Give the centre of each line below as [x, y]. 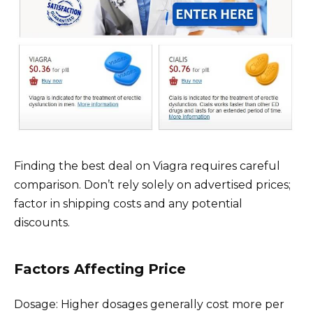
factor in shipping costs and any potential [128, 203]
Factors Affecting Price [100, 269]
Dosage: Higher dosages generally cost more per [149, 304]
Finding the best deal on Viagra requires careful [147, 166]
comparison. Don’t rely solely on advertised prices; [152, 184]
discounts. [42, 222]
